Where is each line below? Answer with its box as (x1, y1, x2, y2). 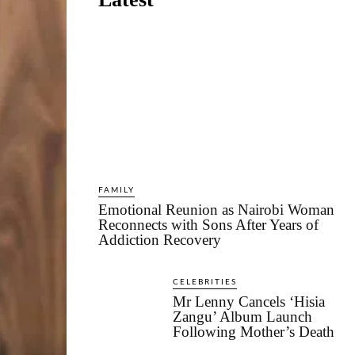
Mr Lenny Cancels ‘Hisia (173, 293, 325, 311)
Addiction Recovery (98, 231, 221, 249)
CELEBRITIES (173, 278, 237, 287)
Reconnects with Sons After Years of (98, 216, 319, 234)
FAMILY (98, 186, 135, 195)
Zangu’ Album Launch (173, 308, 312, 326)
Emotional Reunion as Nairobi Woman (98, 201, 334, 219)
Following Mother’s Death (173, 323, 334, 341)
